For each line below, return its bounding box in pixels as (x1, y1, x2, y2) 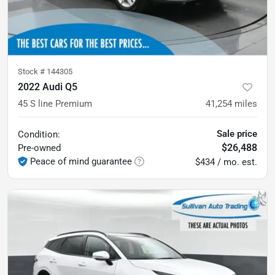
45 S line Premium (18, 98, 92, 109)
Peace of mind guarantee (30, 155, 132, 167)
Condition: (18, 128, 60, 140)
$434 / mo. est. (195, 156, 257, 168)
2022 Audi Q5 (18, 80, 77, 93)
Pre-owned (18, 142, 61, 153)
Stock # (18, 66, 47, 76)
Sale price (217, 128, 257, 139)
